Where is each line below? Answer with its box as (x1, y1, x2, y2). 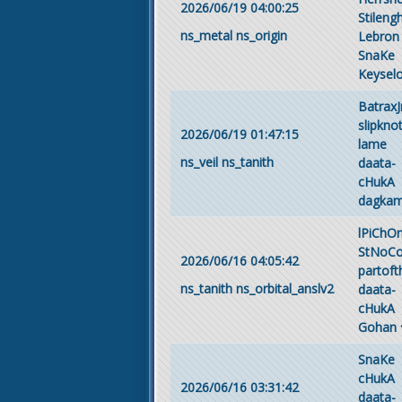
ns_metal (179, 27, 232, 44)
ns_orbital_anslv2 (235, 280, 334, 297)
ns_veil (179, 153, 218, 170)
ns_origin (235, 27, 287, 44)
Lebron (358, 27, 399, 45)
